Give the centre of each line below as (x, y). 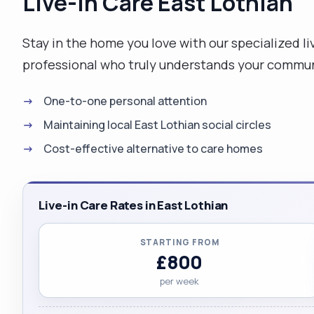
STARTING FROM (179, 242)
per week (179, 281)
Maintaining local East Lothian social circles (157, 124)
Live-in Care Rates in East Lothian (134, 205)
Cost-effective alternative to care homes (153, 148)
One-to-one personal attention (125, 101)
